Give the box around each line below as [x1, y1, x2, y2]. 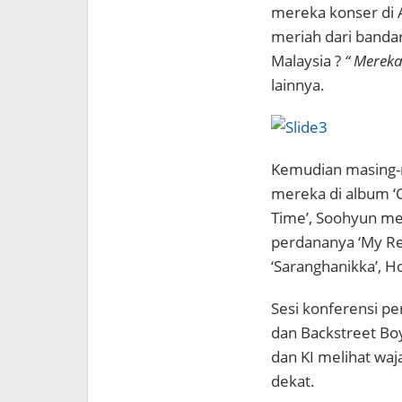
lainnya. [270, 74, 325, 95]
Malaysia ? [270, 50, 345, 71]
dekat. [270, 371, 315, 391]
